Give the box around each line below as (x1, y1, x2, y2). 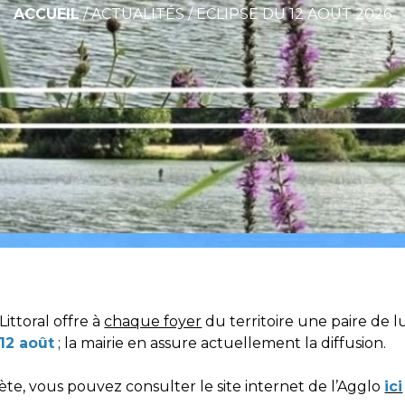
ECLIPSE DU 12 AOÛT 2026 (196, 5, 391, 24)
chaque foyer (104, 312, 202, 330)
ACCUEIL (14, 5, 80, 24)
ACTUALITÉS (91, 5, 184, 24)
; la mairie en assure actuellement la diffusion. (54, 334, 387, 352)
